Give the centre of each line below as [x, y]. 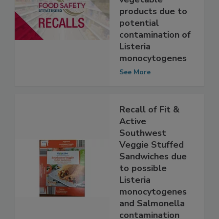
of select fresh [150, 8]
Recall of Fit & [149, 130]
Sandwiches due [153, 177]
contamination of [155, 55]
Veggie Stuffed [152, 165]
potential [139, 43]
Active [133, 142]
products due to [153, 32]
